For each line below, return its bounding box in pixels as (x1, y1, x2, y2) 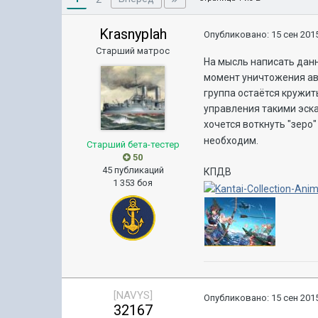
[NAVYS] (113, 289, 153, 302)
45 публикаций (102, 165, 164, 175)
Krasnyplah (99, 26, 167, 43)
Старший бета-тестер (86, 139, 180, 150)
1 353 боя (113, 177, 153, 188)
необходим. (204, 135, 259, 147)
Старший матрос (96, 45, 170, 56)
